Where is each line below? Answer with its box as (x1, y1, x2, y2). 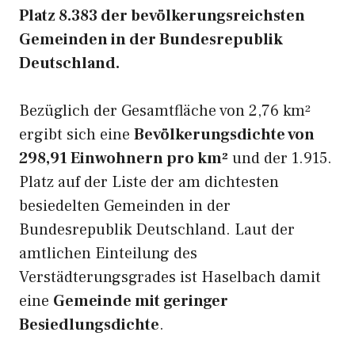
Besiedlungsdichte (19, 315, 159, 335)
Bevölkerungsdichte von (134, 124, 315, 145)
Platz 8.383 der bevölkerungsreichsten (19, 6, 305, 26)
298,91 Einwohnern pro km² (19, 148, 228, 169)
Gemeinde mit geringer (53, 291, 228, 311)
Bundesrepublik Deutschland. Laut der (19, 219, 295, 240)
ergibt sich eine (19, 124, 134, 145)
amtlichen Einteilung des (19, 243, 197, 264)
